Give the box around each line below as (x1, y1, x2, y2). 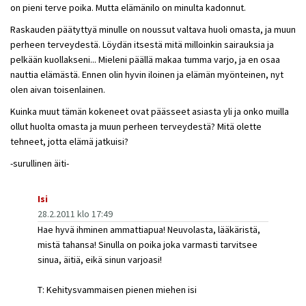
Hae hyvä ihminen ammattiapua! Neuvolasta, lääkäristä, (38, 223, 260, 236)
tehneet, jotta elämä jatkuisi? (10, 135, 128, 148)
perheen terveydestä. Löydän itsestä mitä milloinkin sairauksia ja (10, 38, 274, 51)
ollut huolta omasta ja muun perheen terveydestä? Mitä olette (10, 120, 262, 133)
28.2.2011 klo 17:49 (38, 208, 113, 220)
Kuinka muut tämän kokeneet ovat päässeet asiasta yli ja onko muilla (10, 105, 289, 117)
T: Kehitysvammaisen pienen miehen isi (38, 283, 197, 296)
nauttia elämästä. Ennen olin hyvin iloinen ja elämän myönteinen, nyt (10, 68, 283, 81)
